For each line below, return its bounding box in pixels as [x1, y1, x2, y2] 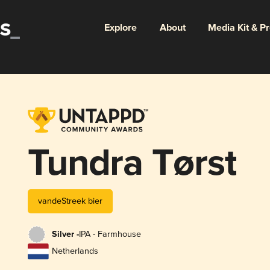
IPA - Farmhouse [78, 229, 141, 240]
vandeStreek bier [37, 195, 102, 206]
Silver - [51, 229, 79, 240]
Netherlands [51, 246, 98, 257]
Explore [104, 21, 137, 34]
